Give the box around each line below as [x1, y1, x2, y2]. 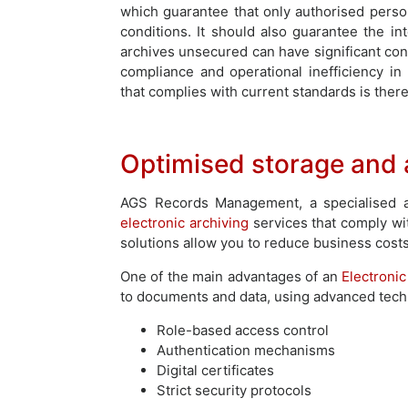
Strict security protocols [157, 381, 311, 399]
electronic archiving [120, 213, 249, 231]
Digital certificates [157, 361, 274, 379]
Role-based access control [157, 321, 329, 339]
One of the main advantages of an [120, 267, 342, 285]
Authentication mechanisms [157, 341, 335, 359]
